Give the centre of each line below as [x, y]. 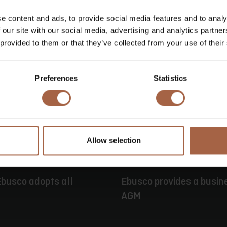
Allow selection [113, 140]
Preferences [56, 78]
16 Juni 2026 [151, 163]
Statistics [170, 78]
